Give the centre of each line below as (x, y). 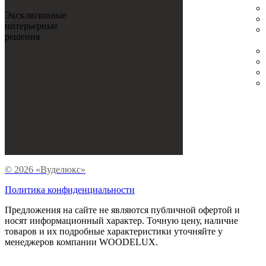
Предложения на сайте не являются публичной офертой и (122, 210)
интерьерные (31, 26)
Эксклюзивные (36, 15)
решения (22, 36)
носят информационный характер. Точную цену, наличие (121, 220)
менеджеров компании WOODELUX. (81, 242)
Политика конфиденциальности (70, 189)
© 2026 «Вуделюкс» (45, 169)
